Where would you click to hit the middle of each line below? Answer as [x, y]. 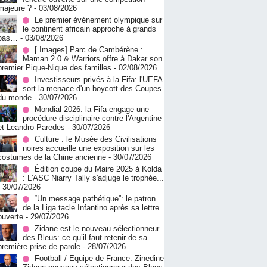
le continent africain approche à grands [89, 29]
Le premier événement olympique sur [98, 20]
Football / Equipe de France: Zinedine [99, 259]
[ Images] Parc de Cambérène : [89, 50]
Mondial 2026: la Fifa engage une [92, 110]
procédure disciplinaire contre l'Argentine [92, 119]
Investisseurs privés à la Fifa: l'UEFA [98, 80]
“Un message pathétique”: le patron [95, 199]
